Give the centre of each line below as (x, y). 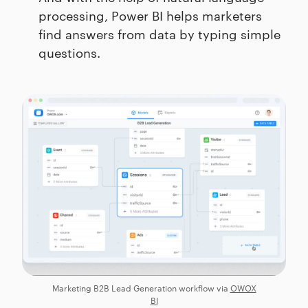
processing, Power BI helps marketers (150, 14)
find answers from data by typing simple (159, 33)
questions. (69, 52)
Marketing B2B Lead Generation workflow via (141, 288)
